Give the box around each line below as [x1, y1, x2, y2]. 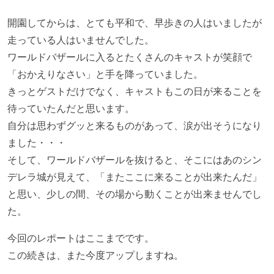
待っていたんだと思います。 [7, 101, 135, 115]
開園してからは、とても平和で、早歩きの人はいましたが [7, 15, 262, 29]
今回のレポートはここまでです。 [7, 231, 154, 245]
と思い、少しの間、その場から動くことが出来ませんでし [7, 187, 262, 201]
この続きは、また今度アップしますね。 [7, 248, 183, 262]
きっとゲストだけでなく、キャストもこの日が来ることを [7, 84, 262, 98]
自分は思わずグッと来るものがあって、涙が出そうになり [7, 118, 262, 132]
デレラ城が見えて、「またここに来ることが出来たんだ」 [7, 169, 262, 183]
